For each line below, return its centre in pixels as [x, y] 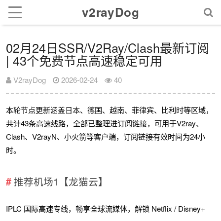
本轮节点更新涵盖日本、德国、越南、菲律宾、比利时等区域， [110, 110]
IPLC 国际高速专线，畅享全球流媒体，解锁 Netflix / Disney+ [106, 208]
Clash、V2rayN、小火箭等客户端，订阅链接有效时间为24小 [106, 137]
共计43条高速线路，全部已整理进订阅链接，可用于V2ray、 [105, 123]
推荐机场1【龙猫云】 [61, 181]
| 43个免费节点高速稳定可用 [84, 60]
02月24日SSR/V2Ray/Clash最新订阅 [108, 48]
